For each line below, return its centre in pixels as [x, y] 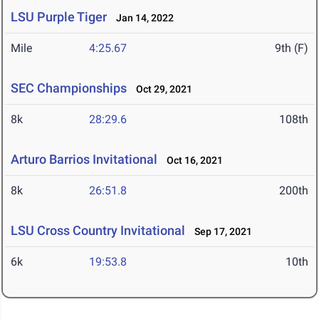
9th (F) [292, 48]
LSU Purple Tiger [59, 17]
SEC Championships [69, 88]
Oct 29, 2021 [161, 89]
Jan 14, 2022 [142, 18]
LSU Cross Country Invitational [98, 231]
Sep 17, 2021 [220, 232]
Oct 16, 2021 [192, 161]
